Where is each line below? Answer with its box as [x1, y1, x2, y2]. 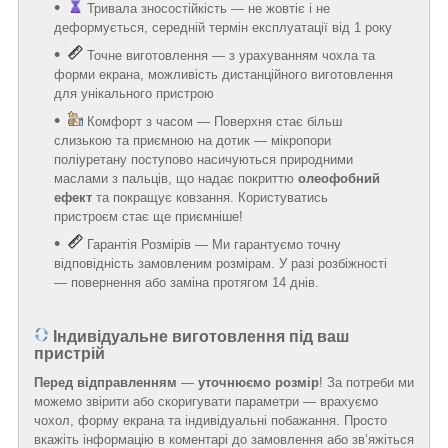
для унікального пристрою [54, 86, 214, 102]
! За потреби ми [319, 374, 414, 390]
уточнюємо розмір [198, 374, 319, 390]
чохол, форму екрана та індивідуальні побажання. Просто [34, 412, 387, 428]
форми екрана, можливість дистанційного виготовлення [54, 67, 393, 83]
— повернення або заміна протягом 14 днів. [54, 275, 319, 291]
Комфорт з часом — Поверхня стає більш [87, 114, 342, 130]
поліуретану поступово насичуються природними [54, 152, 353, 168]
